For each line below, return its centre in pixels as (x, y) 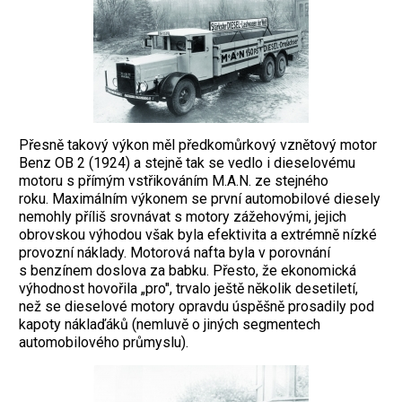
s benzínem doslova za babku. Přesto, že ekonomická (188, 270)
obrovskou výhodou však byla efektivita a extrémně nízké (198, 234)
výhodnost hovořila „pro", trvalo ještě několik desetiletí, (188, 288)
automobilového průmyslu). (104, 342)
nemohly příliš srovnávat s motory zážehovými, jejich (183, 216)
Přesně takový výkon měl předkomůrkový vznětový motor (198, 144)
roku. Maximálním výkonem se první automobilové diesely (200, 198)
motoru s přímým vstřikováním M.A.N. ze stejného (174, 180)
